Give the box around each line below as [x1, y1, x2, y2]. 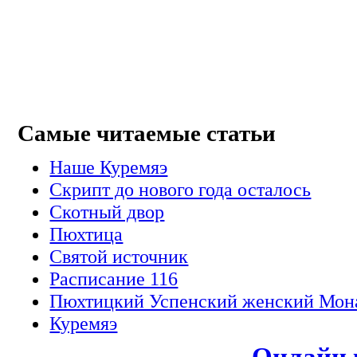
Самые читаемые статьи [18, 121, 277, 147]
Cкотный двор [49, 200, 165, 222]
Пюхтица [49, 222, 124, 245]
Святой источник [49, 245, 189, 267]
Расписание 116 [49, 267, 178, 289]
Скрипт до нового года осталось [49, 178, 312, 200]
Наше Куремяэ [49, 155, 168, 178]
